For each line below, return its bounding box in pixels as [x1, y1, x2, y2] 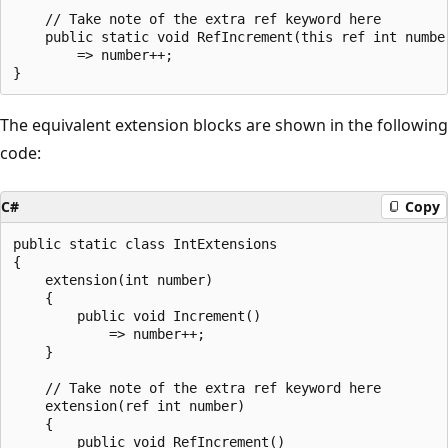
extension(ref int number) [13, 397, 245, 414]
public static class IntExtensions [13, 235, 277, 252]
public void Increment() [13, 307, 261, 324]
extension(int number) [13, 271, 213, 288]
